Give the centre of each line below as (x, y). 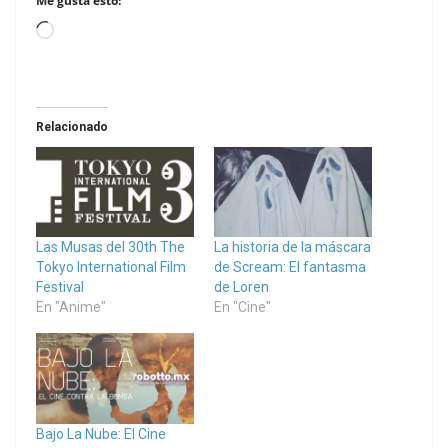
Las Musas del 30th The (110, 247)
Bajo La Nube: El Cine (101, 433)
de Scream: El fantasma (290, 267)
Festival (60, 287)
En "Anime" (71, 307)
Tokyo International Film (111, 267)
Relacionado (72, 127)
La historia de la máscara (292, 247)
